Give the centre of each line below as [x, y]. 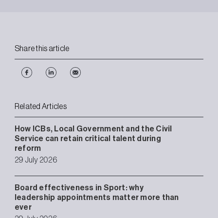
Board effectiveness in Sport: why [79, 188]
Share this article [42, 48]
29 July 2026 [36, 160]
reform [28, 148]
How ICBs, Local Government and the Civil [93, 129]
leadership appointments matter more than [97, 197]
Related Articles [41, 106]
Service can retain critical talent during [88, 138]
